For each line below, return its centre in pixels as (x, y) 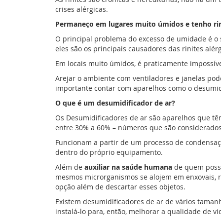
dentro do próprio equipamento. (109, 152)
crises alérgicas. (82, 9)
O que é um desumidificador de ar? (115, 103)
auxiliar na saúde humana (128, 167)
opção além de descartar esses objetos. (120, 187)
